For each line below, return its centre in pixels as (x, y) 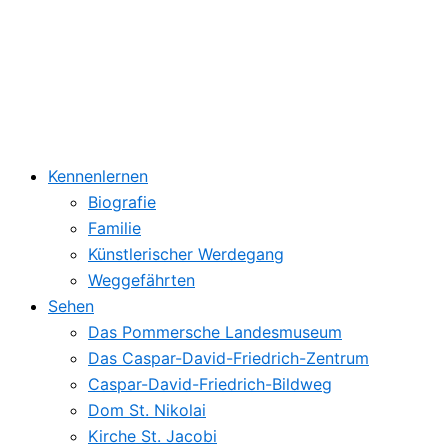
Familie (114, 228)
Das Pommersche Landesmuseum (215, 332)
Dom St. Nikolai (147, 410)
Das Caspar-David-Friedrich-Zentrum (228, 358)
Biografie (122, 202)
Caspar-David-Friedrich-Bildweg (210, 384)
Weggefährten (141, 280)
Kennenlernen (98, 176)
